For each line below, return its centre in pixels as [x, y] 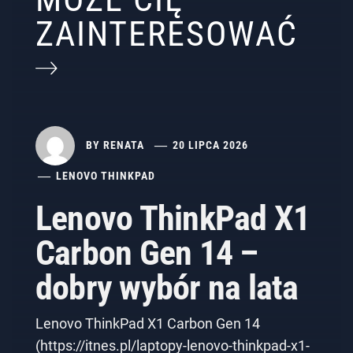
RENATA [124, 145]
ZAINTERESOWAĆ [167, 34]
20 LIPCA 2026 [211, 145]
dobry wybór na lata [167, 288]
